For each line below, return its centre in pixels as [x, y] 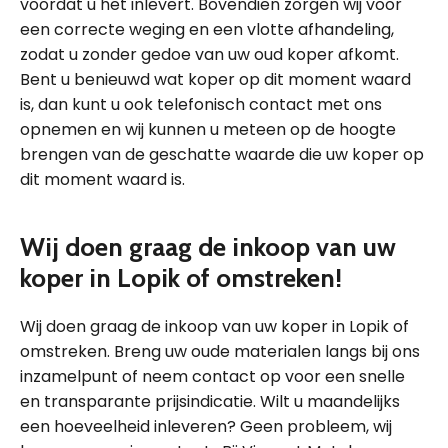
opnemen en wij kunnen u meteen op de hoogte [208, 129]
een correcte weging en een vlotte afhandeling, [207, 29]
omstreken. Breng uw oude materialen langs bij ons [220, 351]
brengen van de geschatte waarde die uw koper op [222, 154]
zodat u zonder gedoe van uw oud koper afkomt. [209, 54]
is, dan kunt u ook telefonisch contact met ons [201, 104]
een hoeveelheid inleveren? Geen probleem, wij [206, 426]
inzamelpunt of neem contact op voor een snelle [212, 376]
